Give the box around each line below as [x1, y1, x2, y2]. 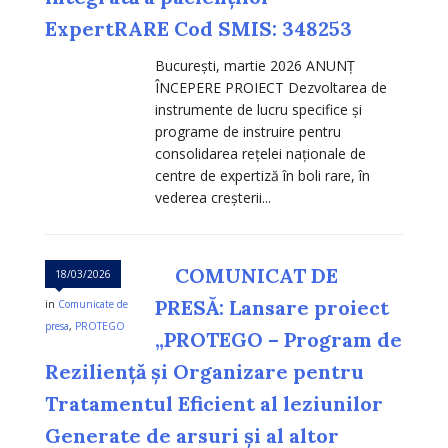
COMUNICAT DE [175, 263, 338, 289]
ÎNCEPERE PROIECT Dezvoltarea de [155, 78, 387, 98]
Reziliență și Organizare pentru [45, 359, 364, 385]
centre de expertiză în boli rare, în [155, 166, 370, 186]
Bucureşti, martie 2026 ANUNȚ [155, 56, 355, 76]
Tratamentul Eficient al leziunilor [45, 391, 383, 417]
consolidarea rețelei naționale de [155, 144, 366, 164]
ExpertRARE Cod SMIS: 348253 [45, 16, 352, 42]
